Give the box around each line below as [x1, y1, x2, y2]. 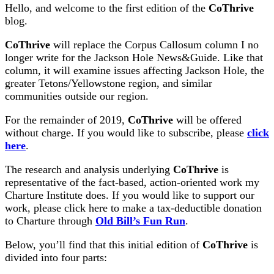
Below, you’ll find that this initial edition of [5, 238, 202, 251]
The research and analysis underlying [5, 163, 173, 176]
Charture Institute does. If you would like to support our [5, 188, 254, 201]
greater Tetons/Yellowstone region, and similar [5, 76, 212, 89]
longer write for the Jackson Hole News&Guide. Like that [5, 51, 263, 64]
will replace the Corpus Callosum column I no [50, 38, 259, 51]
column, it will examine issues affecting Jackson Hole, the [5, 64, 264, 76]
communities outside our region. [5, 89, 149, 102]
